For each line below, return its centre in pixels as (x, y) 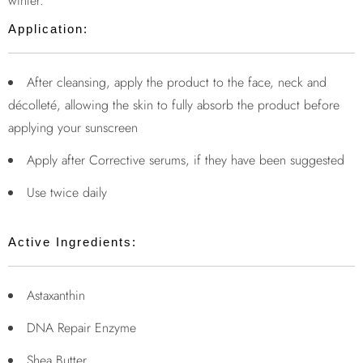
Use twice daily (67, 193)
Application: (48, 29)
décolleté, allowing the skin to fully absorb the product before (174, 105)
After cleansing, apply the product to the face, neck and (177, 83)
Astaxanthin (58, 296)
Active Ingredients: (73, 242)
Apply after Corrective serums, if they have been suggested (186, 160)
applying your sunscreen (73, 128)
